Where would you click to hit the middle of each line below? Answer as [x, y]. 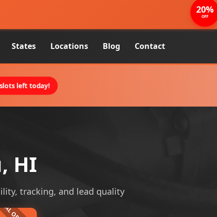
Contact [150, 46]
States [24, 46]
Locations [69, 46]
